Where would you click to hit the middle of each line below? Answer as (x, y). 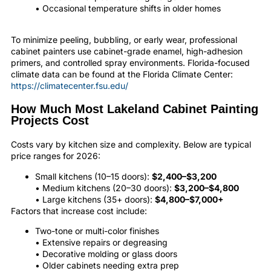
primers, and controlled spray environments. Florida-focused (130, 63)
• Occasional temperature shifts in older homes (128, 8)
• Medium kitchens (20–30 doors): (105, 188)
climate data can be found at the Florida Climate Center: (122, 74)
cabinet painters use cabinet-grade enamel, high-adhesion (127, 51)
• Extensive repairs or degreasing (101, 243)
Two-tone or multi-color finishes (97, 231)
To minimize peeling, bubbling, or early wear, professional (124, 40)
